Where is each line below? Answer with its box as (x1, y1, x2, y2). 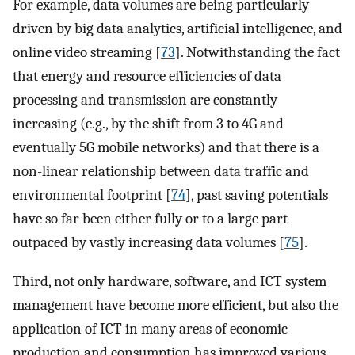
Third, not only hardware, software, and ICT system (13, 272, 326, 290)
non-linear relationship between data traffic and (13, 162, 309, 181)
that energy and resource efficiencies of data (13, 67, 281, 86)
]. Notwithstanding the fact (175, 44, 340, 62)
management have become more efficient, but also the (13, 296, 338, 314)
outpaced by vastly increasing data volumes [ (13, 234, 284, 252)
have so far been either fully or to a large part (13, 210, 288, 228)
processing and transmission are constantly (13, 91, 277, 109)
